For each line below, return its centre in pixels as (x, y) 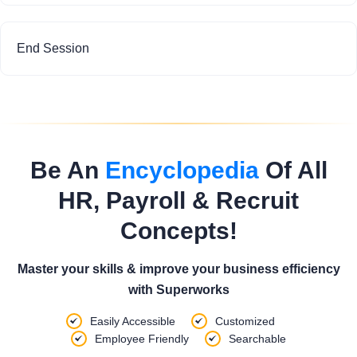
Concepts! (178, 231)
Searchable (257, 339)
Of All (293, 170)
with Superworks (178, 290)
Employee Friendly (142, 339)
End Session (53, 48)
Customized (245, 321)
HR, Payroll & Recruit (178, 200)
